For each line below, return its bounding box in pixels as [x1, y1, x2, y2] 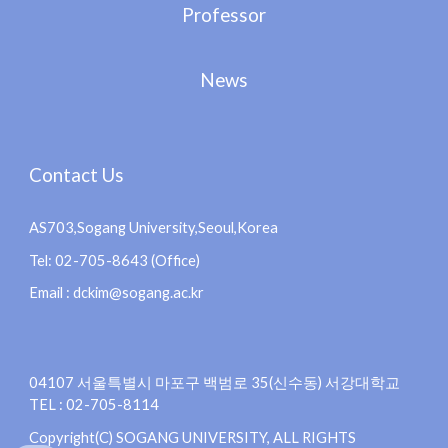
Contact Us [29, 163, 125, 186]
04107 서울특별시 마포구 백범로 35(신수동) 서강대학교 [29, 374, 401, 392]
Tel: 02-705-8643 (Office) [29, 251, 201, 269]
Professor [182, 3, 266, 26]
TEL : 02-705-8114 [29, 396, 160, 414]
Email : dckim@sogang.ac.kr [29, 284, 205, 302]
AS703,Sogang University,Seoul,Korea [29, 218, 279, 236]
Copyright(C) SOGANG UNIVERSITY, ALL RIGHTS [29, 428, 357, 446]
